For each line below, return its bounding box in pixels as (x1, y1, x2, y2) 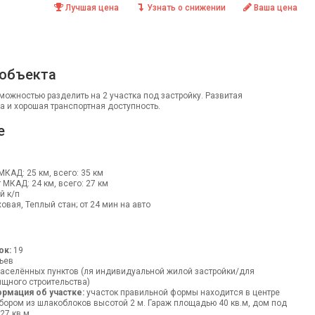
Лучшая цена (65, 3, 119, 13)
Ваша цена (253, 3, 297, 13)
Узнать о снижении (146, 3, 226, 13)
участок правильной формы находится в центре (84, 288, 280, 297)
